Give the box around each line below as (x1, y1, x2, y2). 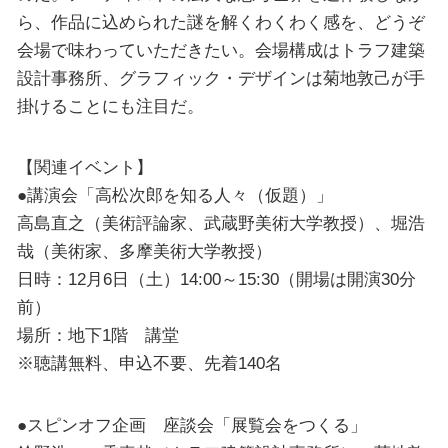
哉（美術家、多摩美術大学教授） (16, 241, 272, 262)
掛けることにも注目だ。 (16, 95, 204, 116)
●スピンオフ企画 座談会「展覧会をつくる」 (16, 414, 367, 435)
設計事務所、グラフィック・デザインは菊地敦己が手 (16, 67, 425, 88)
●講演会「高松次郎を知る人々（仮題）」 (16, 185, 333, 206)
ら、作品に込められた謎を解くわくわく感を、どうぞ (16, 11, 425, 32)
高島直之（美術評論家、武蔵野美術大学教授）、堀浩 (16, 213, 425, 234)
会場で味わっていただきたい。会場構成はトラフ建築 (16, 39, 425, 60)
